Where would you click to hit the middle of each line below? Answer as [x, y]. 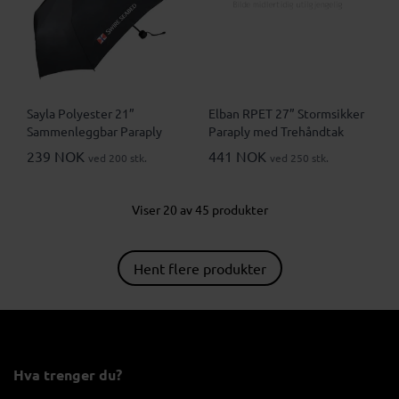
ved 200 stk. [118, 158]
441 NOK [239, 156]
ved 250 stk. [299, 158]
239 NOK [57, 156]
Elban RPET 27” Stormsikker [286, 114]
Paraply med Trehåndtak [276, 131]
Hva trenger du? [68, 374]
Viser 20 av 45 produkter [199, 210]
